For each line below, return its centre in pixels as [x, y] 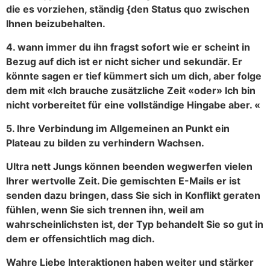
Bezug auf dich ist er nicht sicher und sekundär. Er [124, 61]
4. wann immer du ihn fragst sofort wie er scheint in [128, 47]
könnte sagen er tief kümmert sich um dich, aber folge [134, 76]
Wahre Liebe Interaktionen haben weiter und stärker [130, 262]
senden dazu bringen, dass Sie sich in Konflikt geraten [133, 195]
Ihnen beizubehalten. [56, 23]
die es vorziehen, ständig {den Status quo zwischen [128, 9]
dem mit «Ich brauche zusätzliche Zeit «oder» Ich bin [131, 90]
